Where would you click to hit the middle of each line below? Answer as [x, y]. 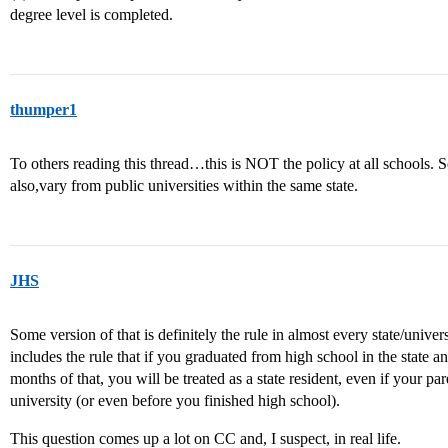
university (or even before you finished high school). [175, 400]
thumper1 [43, 109]
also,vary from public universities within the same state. [184, 185]
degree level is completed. [91, 14]
